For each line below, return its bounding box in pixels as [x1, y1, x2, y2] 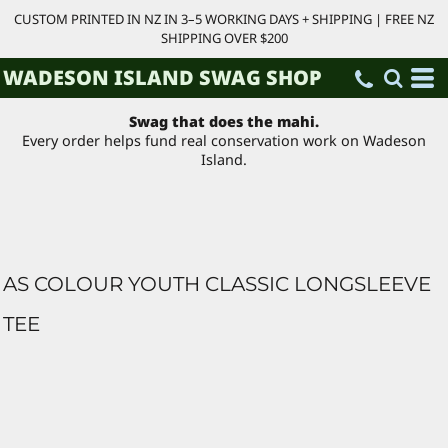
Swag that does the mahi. [129, 112, 319, 132]
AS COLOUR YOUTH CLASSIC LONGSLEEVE [3, 271, 431, 296]
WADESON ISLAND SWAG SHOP [3, 64, 322, 91]
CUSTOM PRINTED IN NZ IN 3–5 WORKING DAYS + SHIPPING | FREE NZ [14, 10, 434, 28]
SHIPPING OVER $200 [160, 29, 288, 47]
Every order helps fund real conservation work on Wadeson [22, 131, 426, 151]
